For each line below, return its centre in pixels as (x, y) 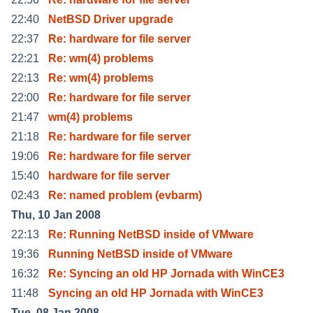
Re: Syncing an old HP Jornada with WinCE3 (166, 273)
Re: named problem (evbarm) (125, 195)
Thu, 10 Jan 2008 (56, 214)
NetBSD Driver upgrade (111, 19)
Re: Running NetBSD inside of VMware (151, 234)
